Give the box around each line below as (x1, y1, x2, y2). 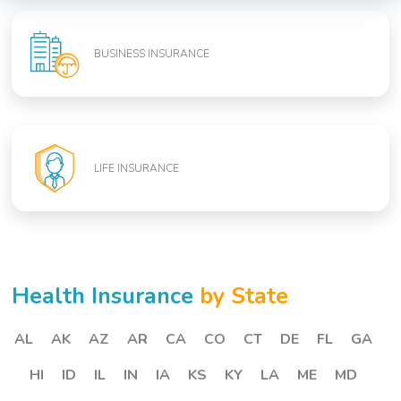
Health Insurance (12, 280, 200, 312)
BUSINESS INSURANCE (94, 47, 210, 62)
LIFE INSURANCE (94, 161, 180, 176)
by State (200, 280, 289, 312)
